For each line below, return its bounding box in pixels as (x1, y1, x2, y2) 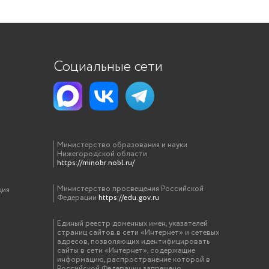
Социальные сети (53, 56, 163, 77)
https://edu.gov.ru (98, 192, 160, 204)
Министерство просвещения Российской (57, 183, 204, 195)
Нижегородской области (57, 148, 148, 160)
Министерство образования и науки (57, 139, 188, 151)
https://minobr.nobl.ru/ (57, 157, 135, 169)
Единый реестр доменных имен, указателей (57, 218, 208, 229)
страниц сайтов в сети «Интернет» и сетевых (57, 227, 220, 238)
